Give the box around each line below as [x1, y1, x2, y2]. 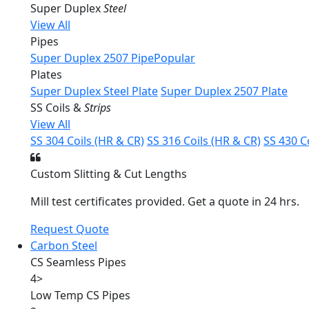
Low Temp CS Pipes [30, 288, 130, 303]
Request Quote [30, 221, 109, 237]
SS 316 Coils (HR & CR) [147, 133, 261, 148]
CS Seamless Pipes [30, 255, 126, 270]
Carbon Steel [30, 238, 97, 253]
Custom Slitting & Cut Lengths [30, 166, 187, 181]
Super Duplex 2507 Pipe [30, 50, 154, 66]
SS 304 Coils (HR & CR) [30, 133, 144, 148]
